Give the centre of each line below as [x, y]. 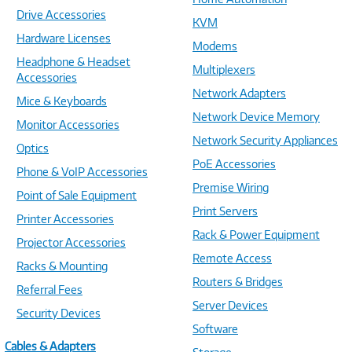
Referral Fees [49, 290]
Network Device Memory [256, 117]
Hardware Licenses [64, 38]
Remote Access [232, 258]
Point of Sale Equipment [77, 195]
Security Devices [59, 313]
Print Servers [225, 211]
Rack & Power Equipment [256, 235]
